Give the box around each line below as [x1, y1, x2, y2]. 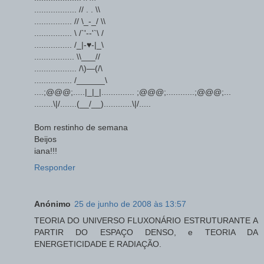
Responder [34, 163, 75, 173]
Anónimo [34, 199, 71, 209]
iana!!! [34, 146, 57, 156]
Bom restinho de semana [34, 123, 128, 133]
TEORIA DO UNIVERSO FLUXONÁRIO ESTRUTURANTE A [34, 216, 258, 226]
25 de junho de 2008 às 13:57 [74, 199, 186, 209]
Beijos [34, 134, 57, 144]
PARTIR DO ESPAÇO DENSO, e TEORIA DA [34, 227, 258, 237]
